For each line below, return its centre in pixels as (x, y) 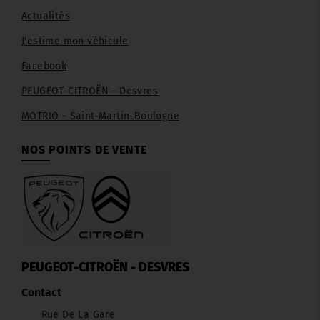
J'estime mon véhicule (75, 41)
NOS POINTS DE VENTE (85, 150)
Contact (41, 293)
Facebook (44, 66)
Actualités (46, 16)
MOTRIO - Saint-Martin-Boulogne (100, 116)
